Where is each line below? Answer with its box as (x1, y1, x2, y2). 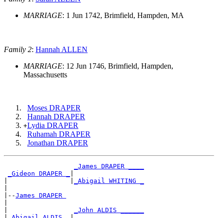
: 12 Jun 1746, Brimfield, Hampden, (62, 61, 173, 70)
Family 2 (4, 45, 32, 54)
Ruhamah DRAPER (27, 129, 91, 138)
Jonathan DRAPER (27, 138, 88, 147)
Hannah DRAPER (27, 112, 85, 121)
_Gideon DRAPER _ (8, 169, 70, 177)
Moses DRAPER (27, 103, 81, 112)
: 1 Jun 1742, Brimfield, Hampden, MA (62, 11, 184, 19)
